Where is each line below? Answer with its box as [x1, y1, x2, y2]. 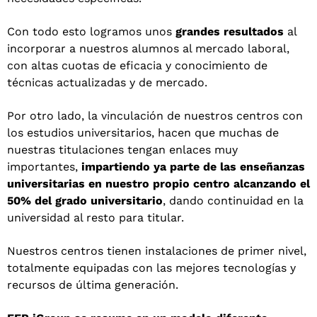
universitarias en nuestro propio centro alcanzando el [7, 177, 310, 191]
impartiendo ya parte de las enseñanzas [81, 160, 305, 174]
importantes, [7, 160, 81, 174]
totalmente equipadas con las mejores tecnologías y [7, 261, 296, 275]
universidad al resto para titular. [7, 211, 184, 225]
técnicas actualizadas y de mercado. [7, 76, 207, 90]
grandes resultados [175, 25, 284, 39]
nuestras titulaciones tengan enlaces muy [7, 143, 238, 157]
